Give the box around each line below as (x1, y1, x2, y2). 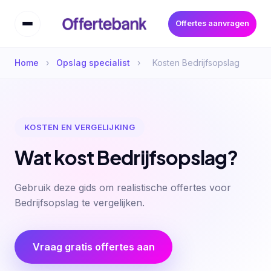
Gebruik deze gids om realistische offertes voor (15, 181, 231, 194)
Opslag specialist (56, 57, 130, 68)
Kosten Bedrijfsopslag (152, 57, 240, 68)
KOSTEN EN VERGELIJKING (24, 122, 135, 132)
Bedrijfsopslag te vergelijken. (15, 197, 145, 209)
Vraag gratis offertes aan (32, 240, 155, 253)
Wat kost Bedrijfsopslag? (15, 145, 238, 170)
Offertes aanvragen (175, 19, 249, 28)
